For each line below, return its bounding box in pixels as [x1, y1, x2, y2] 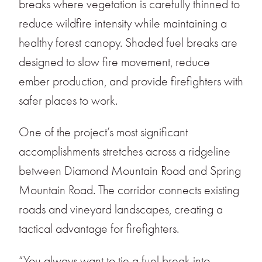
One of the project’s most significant [19, 125, 188, 140]
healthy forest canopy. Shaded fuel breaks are [19, 35, 237, 50]
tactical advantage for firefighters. [19, 222, 182, 236]
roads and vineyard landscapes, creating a [19, 202, 223, 217]
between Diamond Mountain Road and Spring [19, 164, 241, 178]
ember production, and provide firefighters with [19, 74, 243, 88]
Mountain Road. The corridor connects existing [19, 183, 239, 198]
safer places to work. [19, 93, 120, 108]
